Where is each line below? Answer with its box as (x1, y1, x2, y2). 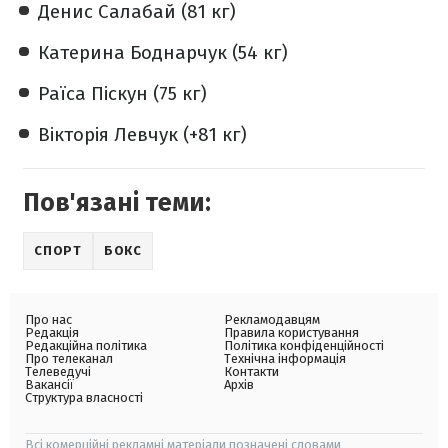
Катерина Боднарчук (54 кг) (38, 40, 288, 64)
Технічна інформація (224, 350, 346, 366)
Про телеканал (25, 350, 113, 366)
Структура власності (25, 389, 143, 405)
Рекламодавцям (224, 311, 320, 327)
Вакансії (25, 376, 74, 392)
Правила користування (224, 324, 359, 340)
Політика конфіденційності (224, 337, 384, 353)
